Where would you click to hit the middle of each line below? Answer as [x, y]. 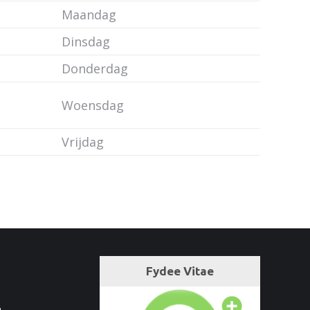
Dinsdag [86, 42]
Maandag [89, 15]
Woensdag [93, 105]
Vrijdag [83, 142]
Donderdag [95, 69]
